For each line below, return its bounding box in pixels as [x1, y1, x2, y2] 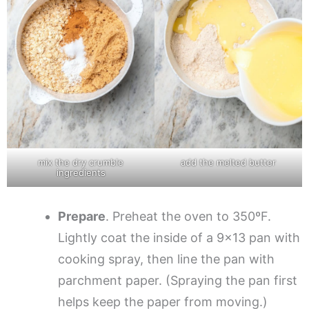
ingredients [56, 166, 106, 178]
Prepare [58, 208, 106, 223]
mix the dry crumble [38, 156, 123, 168]
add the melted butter [181, 156, 276, 168]
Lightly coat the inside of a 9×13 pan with [58, 230, 300, 245]
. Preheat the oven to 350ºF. [106, 208, 271, 223]
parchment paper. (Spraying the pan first [58, 272, 297, 288]
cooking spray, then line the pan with [58, 251, 275, 266]
